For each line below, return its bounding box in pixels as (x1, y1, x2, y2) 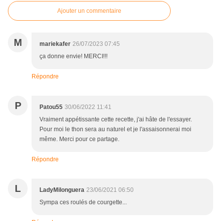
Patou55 (39, 104, 63, 111)
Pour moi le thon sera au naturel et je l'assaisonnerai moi (39, 126, 191, 133)
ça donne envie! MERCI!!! (39, 53, 108, 60)
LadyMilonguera (39, 186, 84, 194)
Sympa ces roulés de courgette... (39, 199, 127, 206)
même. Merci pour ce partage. (39, 136, 119, 143)
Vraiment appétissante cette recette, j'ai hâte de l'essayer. (39, 116, 192, 123)
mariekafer (39, 40, 71, 48)
